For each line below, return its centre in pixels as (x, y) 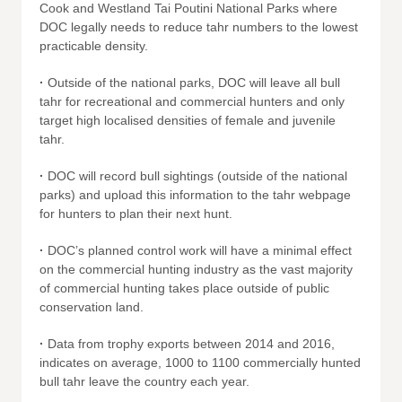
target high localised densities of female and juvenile (188, 120)
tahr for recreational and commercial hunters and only (192, 101)
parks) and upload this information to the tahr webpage (195, 195)
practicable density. (94, 46)
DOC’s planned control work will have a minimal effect (198, 250)
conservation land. (92, 307)
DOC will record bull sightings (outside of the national (196, 176)
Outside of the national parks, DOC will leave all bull (192, 83)
